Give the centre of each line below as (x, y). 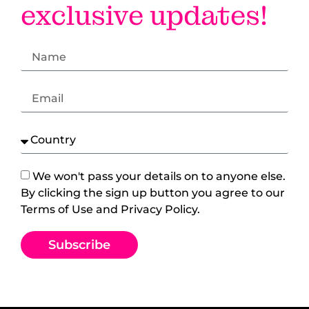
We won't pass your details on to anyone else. (159, 176)
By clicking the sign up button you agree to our (153, 192)
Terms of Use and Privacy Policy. (110, 209)
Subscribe (79, 245)
